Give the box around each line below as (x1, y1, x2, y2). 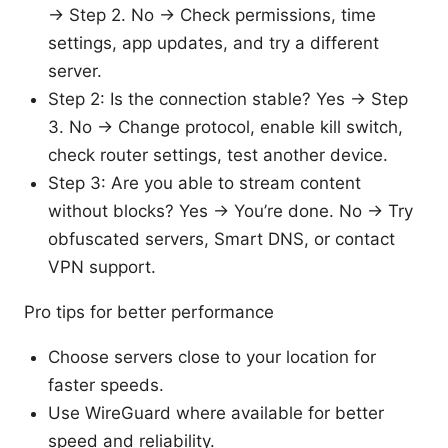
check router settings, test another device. (48, 144, 388, 165)
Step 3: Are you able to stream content (48, 172, 361, 193)
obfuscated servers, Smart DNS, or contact (48, 228, 395, 249)
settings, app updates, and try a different (48, 32, 379, 53)
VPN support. (48, 256, 156, 277)
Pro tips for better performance (24, 301, 274, 322)
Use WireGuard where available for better (48, 402, 384, 423)
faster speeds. (48, 374, 164, 395)
